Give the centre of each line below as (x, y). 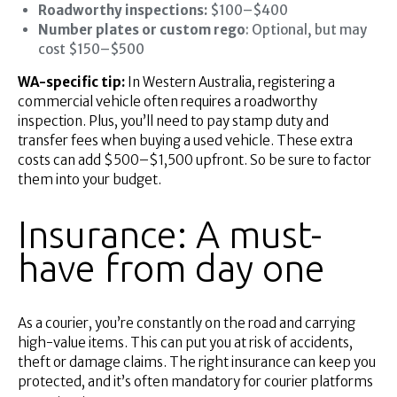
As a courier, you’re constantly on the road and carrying (187, 323)
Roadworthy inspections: (122, 11)
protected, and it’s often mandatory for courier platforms (195, 382)
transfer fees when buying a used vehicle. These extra (185, 141)
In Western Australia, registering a (230, 82)
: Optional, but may (306, 30)
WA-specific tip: (71, 82)
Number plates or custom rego (141, 30)
